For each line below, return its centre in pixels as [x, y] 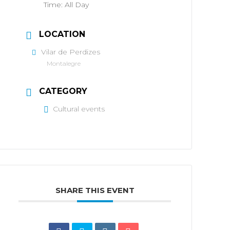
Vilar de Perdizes [71, 52]
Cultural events [79, 109]
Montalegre [64, 63]
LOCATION [62, 34]
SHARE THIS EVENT [95, 190]
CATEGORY [63, 91]
